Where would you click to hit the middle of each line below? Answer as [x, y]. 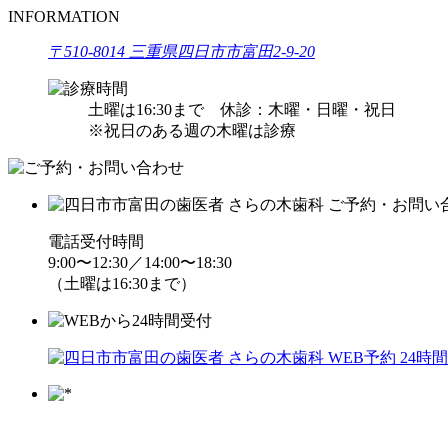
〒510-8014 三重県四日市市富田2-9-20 [181, 51]
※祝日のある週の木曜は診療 [192, 130]
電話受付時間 [96, 241]
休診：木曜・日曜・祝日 [300, 109]
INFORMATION [64, 16]
